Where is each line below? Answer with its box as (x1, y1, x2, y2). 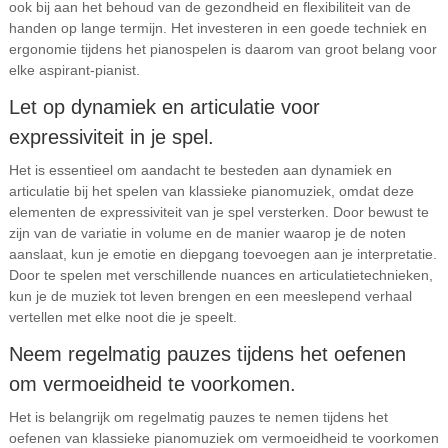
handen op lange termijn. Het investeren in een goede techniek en (8, 20, 427, 36)
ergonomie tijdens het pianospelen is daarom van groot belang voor (8, 41, 437, 57)
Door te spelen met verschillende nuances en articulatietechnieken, (8, 267, 433, 283)
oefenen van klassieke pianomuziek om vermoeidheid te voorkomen (8, 430, 439, 446)
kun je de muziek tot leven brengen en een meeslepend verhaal (8, 288, 412, 304)
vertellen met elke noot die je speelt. (8, 309, 237, 325)
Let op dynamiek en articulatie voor (8, 96, 320, 118)
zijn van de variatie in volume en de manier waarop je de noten (8, 225, 406, 241)
